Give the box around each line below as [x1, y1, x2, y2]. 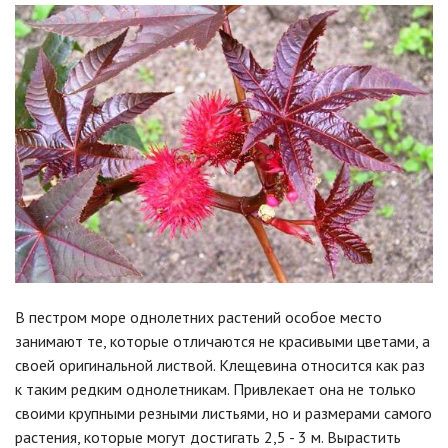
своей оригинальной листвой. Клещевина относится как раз [15, 355, 425, 376]
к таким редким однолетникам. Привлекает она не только [15, 379, 416, 400]
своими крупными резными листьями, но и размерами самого [15, 403, 432, 424]
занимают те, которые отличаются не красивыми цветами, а [15, 331, 430, 352]
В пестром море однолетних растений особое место [15, 307, 382, 328]
